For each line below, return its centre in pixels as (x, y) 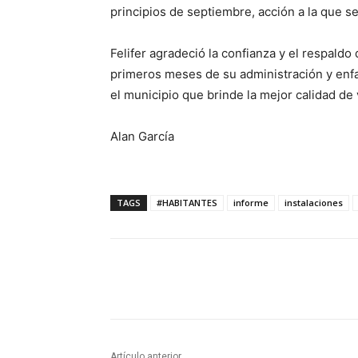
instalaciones (314, 203)
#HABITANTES (187, 203)
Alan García (142, 137)
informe (251, 203)
